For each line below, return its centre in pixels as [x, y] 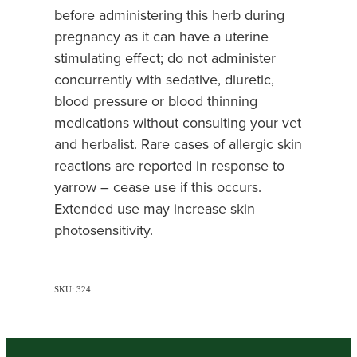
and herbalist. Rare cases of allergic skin [178, 144]
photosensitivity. [104, 230]
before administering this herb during [169, 15]
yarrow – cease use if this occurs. [158, 187]
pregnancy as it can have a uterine [161, 37]
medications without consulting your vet [178, 123]
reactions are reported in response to [169, 166]
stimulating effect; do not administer [165, 58]
